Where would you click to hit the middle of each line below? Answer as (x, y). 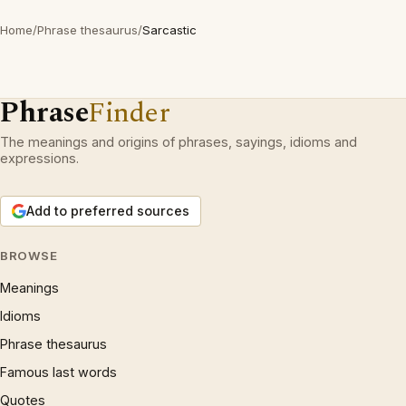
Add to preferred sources (108, 211)
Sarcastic (169, 30)
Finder (129, 113)
